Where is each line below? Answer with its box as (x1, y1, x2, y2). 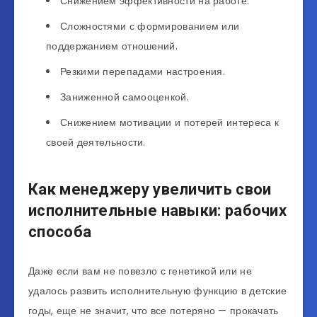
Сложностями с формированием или (60, 18, 240, 33)
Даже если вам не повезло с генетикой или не (28, 263, 252, 278)
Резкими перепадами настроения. (60, 64, 225, 79)
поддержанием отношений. (46, 38, 178, 53)
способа (28, 223, 96, 241)
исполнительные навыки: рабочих (28, 202, 287, 220)
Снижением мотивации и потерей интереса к (60, 115, 279, 129)
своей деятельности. (46, 134, 146, 149)
